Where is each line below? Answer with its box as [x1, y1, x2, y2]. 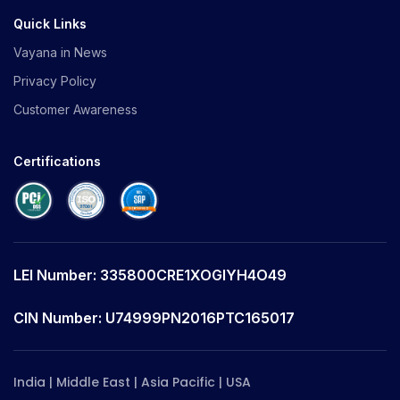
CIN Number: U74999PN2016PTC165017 [13, 308, 295, 327]
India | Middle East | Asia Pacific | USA [13, 372, 251, 391]
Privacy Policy [13, 72, 96, 88]
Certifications [13, 153, 101, 169]
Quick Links [13, 15, 87, 31]
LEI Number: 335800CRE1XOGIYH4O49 [13, 265, 287, 284]
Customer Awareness [13, 101, 137, 117]
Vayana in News [13, 44, 107, 60]
